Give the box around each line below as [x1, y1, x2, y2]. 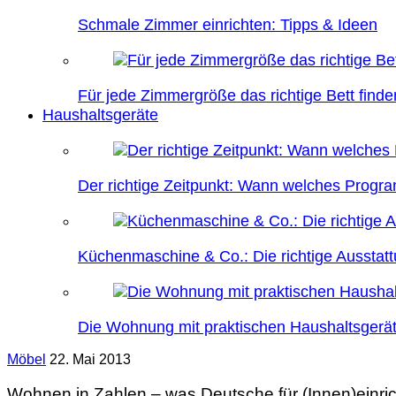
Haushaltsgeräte [42, 106, 158, 124]
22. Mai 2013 [49, 352, 131, 367]
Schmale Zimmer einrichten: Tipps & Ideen [78, 16, 377, 34]
